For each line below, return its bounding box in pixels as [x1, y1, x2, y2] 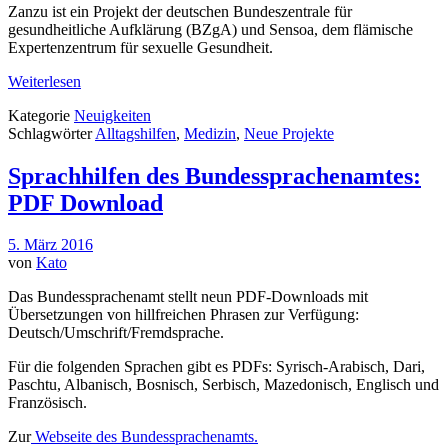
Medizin [184, 124, 236, 142]
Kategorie [8, 106, 74, 124]
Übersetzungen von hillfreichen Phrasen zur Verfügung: [8, 306, 359, 324]
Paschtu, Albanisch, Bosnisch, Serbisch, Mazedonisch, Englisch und [8, 376, 439, 394]
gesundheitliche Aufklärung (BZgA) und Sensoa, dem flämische [8, 20, 413, 38]
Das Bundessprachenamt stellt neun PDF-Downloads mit [8, 288, 368, 306]
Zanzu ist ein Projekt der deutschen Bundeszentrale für [8, 2, 352, 20]
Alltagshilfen [95, 124, 176, 142]
